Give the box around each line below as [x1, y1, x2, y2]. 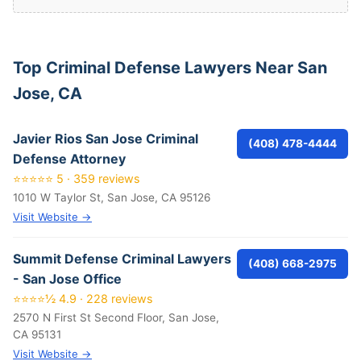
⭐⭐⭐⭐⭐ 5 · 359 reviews [13, 172, 140, 185]
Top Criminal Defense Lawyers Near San [13, 58, 327, 77]
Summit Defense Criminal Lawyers [13, 251, 231, 267]
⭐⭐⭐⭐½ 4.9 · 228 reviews [13, 292, 153, 305]
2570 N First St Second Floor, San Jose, [13, 311, 219, 324]
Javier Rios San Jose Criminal [13, 131, 198, 147]
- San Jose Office [13, 271, 122, 287]
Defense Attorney [13, 151, 126, 167]
